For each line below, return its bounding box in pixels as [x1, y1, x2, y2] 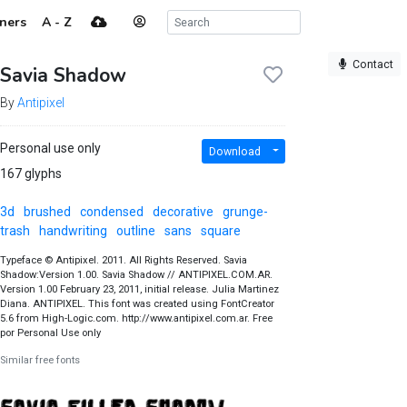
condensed [79, 204, 144, 219]
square [200, 223, 241, 238]
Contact [352, 57, 393, 71]
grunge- [222, 204, 268, 219]
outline [115, 223, 155, 238]
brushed [23, 204, 71, 219]
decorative [152, 204, 213, 219]
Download [208, 144, 261, 158]
